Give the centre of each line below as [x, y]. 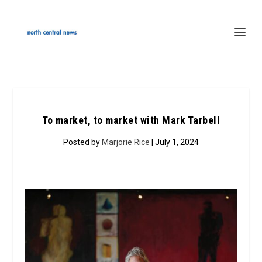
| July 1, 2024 [174, 142]
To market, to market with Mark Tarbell [131, 120]
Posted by [82, 142]
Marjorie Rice [126, 142]
